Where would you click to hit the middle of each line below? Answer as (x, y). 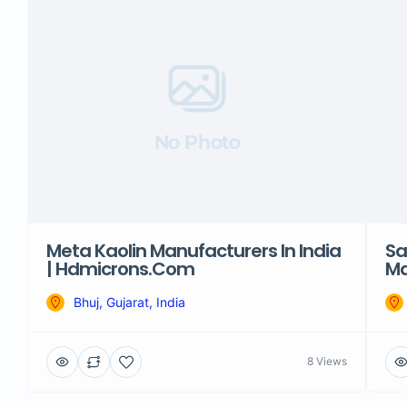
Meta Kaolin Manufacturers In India (194, 250)
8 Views (328, 362)
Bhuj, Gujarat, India (129, 302)
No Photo (197, 142)
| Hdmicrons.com (120, 268)
